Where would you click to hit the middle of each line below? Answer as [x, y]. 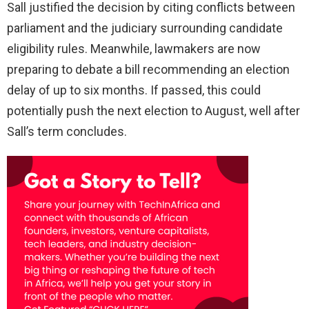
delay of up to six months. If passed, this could [134, 90]
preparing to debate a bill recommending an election [148, 69]
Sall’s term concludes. [67, 131]
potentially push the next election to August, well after [153, 110]
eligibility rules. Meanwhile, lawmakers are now [134, 48]
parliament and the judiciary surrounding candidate [145, 28]
